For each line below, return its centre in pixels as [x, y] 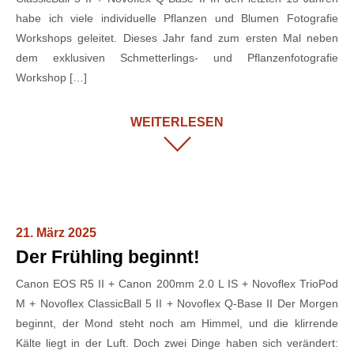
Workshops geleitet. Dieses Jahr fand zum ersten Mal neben [177, 38]
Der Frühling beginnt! [108, 257]
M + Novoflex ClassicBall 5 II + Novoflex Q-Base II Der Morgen [177, 304]
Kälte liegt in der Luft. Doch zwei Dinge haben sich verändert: [177, 343]
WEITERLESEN [177, 122]
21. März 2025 [56, 233]
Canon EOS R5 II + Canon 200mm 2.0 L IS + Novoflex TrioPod [177, 284]
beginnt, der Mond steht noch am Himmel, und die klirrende [177, 324]
